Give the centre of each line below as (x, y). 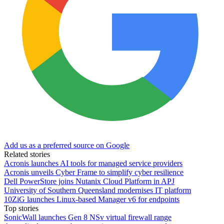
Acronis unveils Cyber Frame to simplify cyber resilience (94, 172)
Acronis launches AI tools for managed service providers (93, 163)
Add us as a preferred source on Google (67, 145)
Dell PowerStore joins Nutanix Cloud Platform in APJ (89, 181)
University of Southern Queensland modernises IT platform (97, 190)
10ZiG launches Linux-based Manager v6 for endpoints (92, 199)
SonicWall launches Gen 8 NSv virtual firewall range (88, 217)
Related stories (27, 154)
